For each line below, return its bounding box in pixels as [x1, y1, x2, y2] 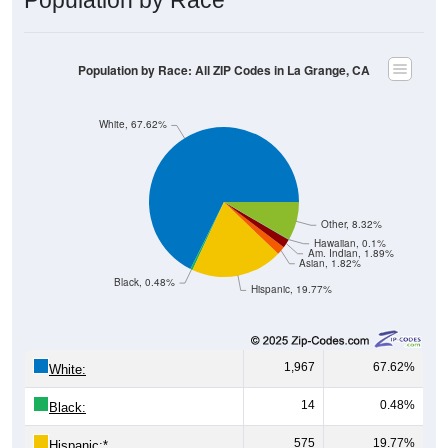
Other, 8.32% [320, 195, 382, 209]
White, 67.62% [98, 95, 167, 109]
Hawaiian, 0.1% [313, 214, 386, 228]
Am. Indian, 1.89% [307, 224, 394, 238]
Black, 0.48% [113, 253, 175, 267]
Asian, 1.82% [299, 234, 362, 248]
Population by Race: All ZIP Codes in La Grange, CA [78, 39, 370, 57]
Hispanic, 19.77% [250, 260, 332, 274]
